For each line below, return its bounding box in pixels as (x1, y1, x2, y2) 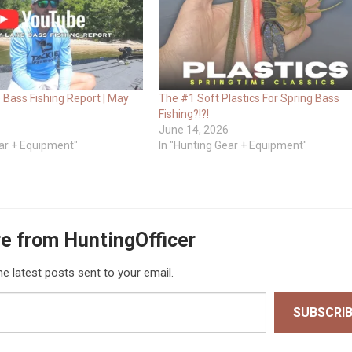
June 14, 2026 (158, 123, 229, 137)
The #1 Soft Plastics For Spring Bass (158, 92, 339, 105)
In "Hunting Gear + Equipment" (158, 139, 307, 152)
